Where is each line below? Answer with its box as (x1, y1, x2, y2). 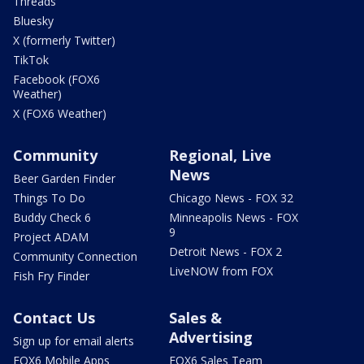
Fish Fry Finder (13, 267, 89, 284)
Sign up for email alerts (13, 332, 134, 349)
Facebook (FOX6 (13, 71, 100, 87)
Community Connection (13, 248, 137, 264)
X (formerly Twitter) (13, 32, 115, 48)
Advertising (169, 327, 253, 347)
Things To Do (13, 189, 85, 206)
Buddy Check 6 (13, 209, 91, 225)
